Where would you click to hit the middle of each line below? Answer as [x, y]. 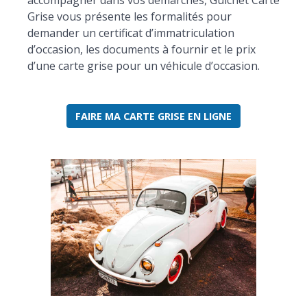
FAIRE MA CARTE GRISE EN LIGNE [153, 116]
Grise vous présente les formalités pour [130, 16]
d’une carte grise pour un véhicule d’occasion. [144, 66]
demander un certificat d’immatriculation [131, 33]
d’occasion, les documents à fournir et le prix [142, 49]
